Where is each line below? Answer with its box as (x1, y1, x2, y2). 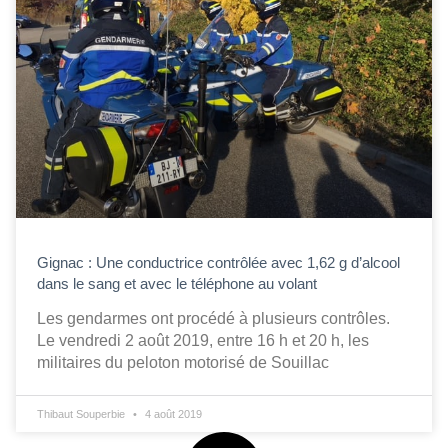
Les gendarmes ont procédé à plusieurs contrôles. (37, 310, 394, 328)
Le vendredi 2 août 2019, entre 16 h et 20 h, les (37, 332, 369, 350)
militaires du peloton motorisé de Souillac (37, 354, 329, 372)
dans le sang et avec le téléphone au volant (37, 275, 317, 293)
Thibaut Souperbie (37, 408, 128, 421)
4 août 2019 (142, 408, 202, 421)
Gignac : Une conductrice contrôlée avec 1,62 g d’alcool (37, 254, 400, 272)
